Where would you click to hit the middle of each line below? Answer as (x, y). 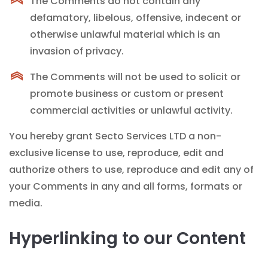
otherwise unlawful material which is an (125, 34)
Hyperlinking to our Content (127, 238)
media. (26, 203)
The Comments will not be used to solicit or (135, 77)
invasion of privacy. (77, 51)
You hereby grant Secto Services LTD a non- (115, 136)
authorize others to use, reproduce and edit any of (131, 170)
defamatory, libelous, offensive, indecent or (135, 18)
